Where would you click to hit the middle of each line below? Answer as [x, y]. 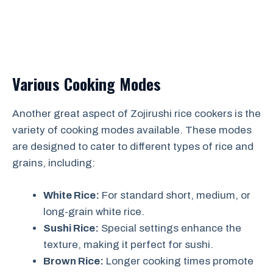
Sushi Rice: [71, 228]
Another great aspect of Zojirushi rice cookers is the [136, 114]
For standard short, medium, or [175, 195]
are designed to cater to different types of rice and [133, 147]
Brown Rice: [73, 261]
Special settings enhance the [170, 228]
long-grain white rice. [94, 211]
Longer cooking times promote [179, 261]
